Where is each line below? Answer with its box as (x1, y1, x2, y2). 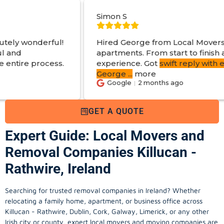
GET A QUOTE (88, 106, 144, 116)
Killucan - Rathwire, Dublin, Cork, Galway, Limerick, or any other (5, 206, 209, 215)
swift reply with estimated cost (93, 58, 212, 68)
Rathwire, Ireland (5, 160, 111, 177)
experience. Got (30, 58, 94, 68)
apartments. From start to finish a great (30, 47, 184, 57)
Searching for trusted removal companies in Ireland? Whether (5, 185, 200, 194)
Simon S (30, 11, 61, 21)
